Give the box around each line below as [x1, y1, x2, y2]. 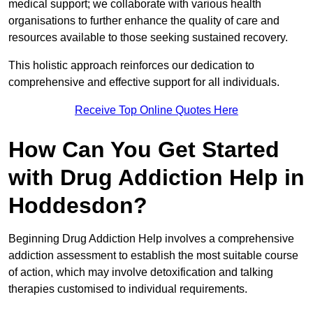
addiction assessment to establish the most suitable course [8, 249, 298, 261]
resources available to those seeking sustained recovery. [8, 31, 288, 43]
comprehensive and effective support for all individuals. [8, 75, 279, 88]
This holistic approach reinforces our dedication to [8, 59, 254, 71]
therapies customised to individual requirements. [8, 282, 247, 295]
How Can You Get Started [8, 136, 279, 162]
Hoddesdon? [8, 192, 147, 218]
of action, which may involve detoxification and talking [8, 265, 273, 278]
